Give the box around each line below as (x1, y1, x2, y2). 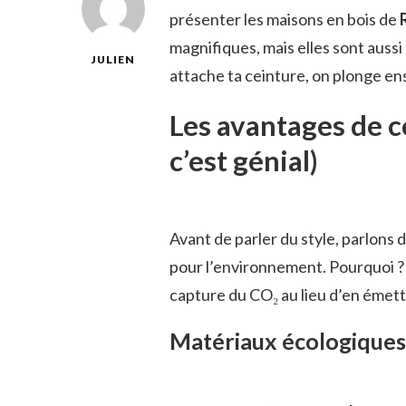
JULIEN (91, 52, 135, 66)
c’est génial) (169, 143, 318, 179)
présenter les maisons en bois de (169, 8, 400, 29)
